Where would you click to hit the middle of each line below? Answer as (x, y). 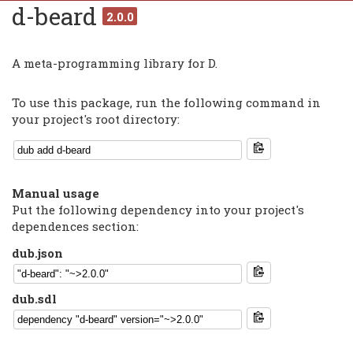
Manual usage (56, 193)
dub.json (38, 253)
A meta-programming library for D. (115, 63)
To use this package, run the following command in (167, 103)
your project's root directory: (96, 119)
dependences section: (76, 226)
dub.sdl (35, 299)
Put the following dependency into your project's (158, 209)
